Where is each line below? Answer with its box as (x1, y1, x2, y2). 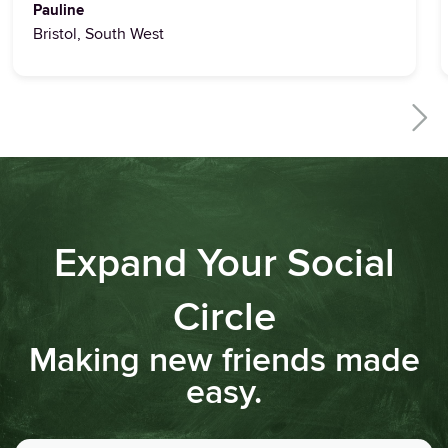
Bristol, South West (32, 24, 164, 45)
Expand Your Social (53, 238, 395, 288)
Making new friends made (28, 339, 420, 381)
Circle (172, 292, 276, 342)
